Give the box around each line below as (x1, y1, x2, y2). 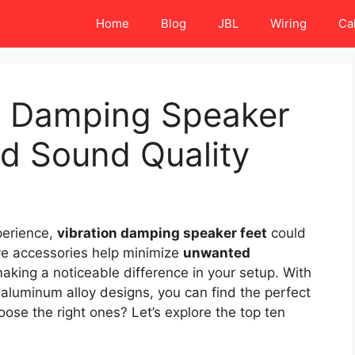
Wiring (270, 16, 307, 31)
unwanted (183, 245, 250, 261)
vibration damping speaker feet (57, 225, 267, 242)
